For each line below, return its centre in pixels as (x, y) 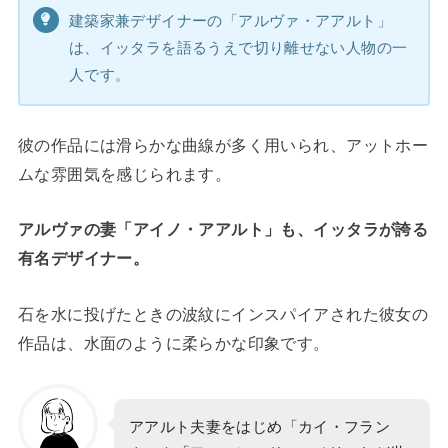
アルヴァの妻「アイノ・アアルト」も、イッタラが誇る (223, 230)
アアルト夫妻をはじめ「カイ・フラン (259, 427)
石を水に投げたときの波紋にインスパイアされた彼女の (223, 314)
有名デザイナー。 (83, 259)
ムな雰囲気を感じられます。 (124, 174)
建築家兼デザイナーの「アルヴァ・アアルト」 (230, 20)
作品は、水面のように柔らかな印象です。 (173, 343)
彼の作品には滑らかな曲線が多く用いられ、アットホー (223, 145)
